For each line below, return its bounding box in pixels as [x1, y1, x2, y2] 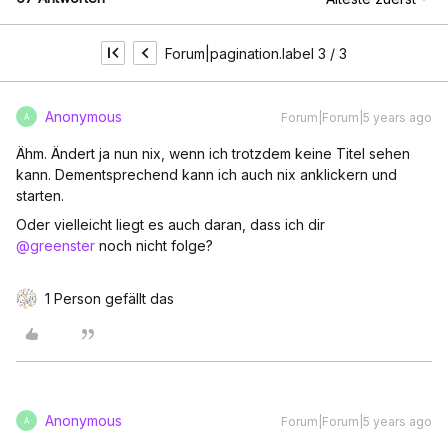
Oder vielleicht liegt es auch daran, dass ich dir [16, 216, 325, 233]
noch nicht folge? [95, 237, 213, 254]
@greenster [16, 237, 95, 254]
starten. [16, 187, 64, 204]
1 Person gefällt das [45, 290, 174, 307]
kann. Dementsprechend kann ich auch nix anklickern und [16, 166, 397, 183]
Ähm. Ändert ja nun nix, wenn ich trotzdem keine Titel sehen [16, 145, 410, 162]
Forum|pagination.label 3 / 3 [165, 44, 347, 62]
